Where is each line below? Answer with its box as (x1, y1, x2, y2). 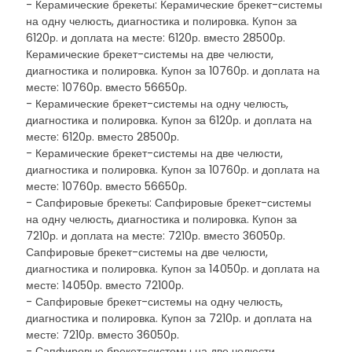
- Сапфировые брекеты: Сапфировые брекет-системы (26, 195, 311, 211)
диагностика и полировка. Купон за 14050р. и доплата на (26, 261, 320, 277)
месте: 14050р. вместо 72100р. (26, 277, 184, 293)
